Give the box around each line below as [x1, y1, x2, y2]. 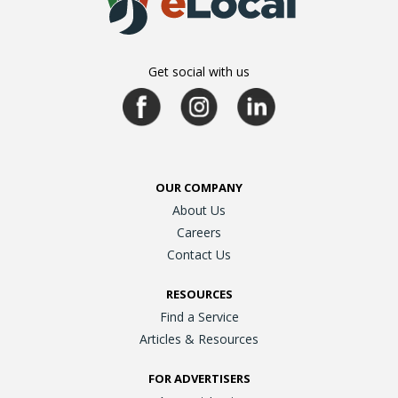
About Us [172, 202, 226, 219]
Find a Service [159, 308, 239, 326]
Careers [177, 224, 221, 242]
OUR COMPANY [155, 179, 243, 196]
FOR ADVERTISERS [147, 370, 251, 387]
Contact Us [167, 246, 231, 264]
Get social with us [148, 63, 250, 81]
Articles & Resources [139, 330, 259, 348]
